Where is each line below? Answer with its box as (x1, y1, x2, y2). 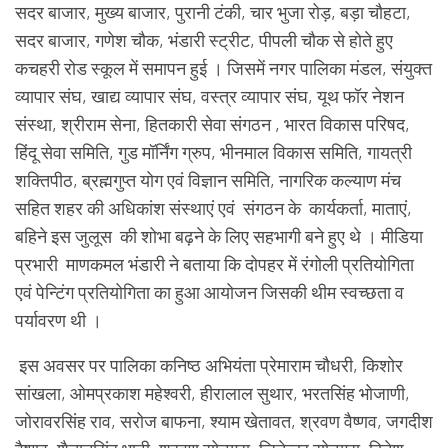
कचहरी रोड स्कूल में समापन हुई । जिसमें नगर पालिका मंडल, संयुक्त (15, 56, 432, 79)
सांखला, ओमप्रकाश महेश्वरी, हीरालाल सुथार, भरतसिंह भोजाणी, (15, 381, 410, 404)
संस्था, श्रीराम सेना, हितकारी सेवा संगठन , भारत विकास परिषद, (15, 112, 410, 135)
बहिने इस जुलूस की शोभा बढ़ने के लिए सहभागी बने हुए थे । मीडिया (15, 224, 423, 247)
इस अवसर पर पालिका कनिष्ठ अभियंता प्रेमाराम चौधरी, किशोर (15, 353, 403, 376)
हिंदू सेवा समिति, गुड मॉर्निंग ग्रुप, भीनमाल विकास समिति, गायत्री (15, 140, 412, 163)
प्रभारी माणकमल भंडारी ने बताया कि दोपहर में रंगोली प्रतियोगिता (15, 252, 414, 275)
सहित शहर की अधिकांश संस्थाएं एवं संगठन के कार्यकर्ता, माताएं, (15, 196, 412, 219)
